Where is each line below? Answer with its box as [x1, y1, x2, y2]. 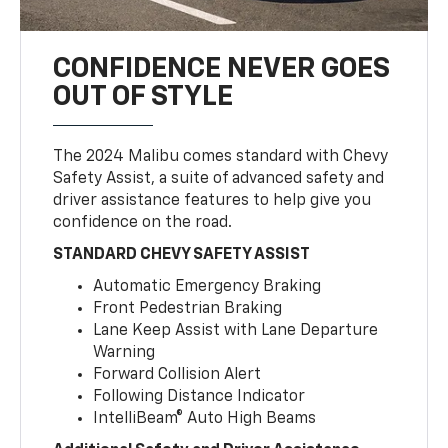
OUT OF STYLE [53, 83, 234, 112]
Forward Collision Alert [93, 367, 262, 384]
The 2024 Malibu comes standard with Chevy [53, 149, 389, 166]
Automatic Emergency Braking [93, 279, 322, 296]
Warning [93, 345, 156, 362]
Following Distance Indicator [93, 389, 306, 406]
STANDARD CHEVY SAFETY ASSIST [53, 247, 311, 264]
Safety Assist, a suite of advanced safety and [53, 171, 385, 188]
